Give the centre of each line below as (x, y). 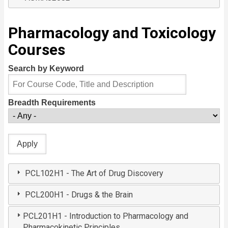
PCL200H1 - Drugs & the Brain (79, 195)
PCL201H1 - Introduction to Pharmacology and (105, 216)
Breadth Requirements (52, 103)
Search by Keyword (46, 69)
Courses (37, 50)
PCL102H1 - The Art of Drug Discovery (94, 174)
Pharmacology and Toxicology (112, 33)
